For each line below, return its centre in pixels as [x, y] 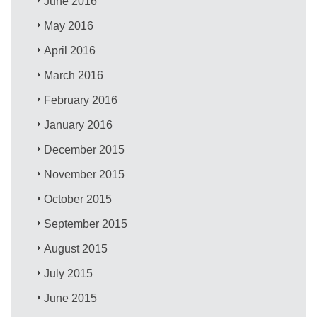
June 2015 [71, 298]
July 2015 [69, 273]
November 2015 [85, 174]
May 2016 [69, 25]
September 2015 [86, 224]
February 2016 [81, 100]
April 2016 [70, 50]
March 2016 [74, 75]
